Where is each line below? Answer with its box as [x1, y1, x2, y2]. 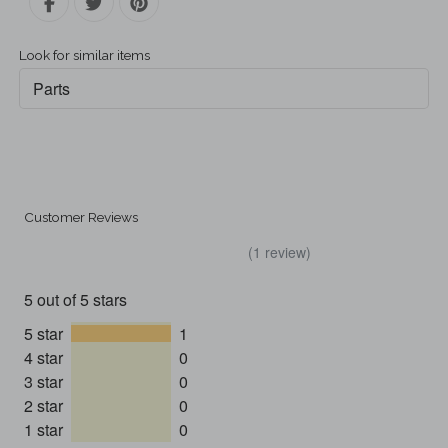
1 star [24, 418, 63, 442]
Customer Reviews [24, 209, 138, 226]
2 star [24, 394, 63, 418]
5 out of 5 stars [24, 288, 127, 312]
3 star [24, 370, 63, 394]
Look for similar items [19, 47, 150, 64]
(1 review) [248, 242, 311, 263]
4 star [24, 346, 63, 370]
